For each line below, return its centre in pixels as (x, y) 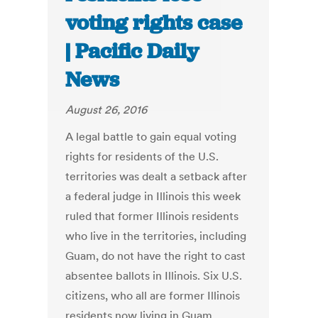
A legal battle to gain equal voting (151, 137)
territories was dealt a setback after (157, 176)
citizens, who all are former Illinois (153, 296)
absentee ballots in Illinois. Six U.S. (154, 276)
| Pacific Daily (132, 51)
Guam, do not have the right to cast (156, 256)
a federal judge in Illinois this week (153, 196)
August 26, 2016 (106, 110)
